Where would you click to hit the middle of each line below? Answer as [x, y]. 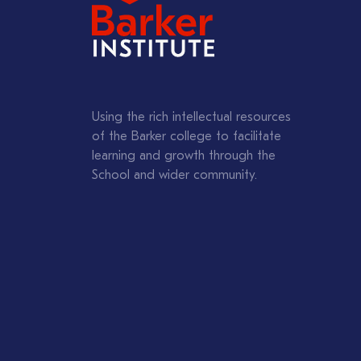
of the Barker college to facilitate [187, 137]
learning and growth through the [184, 156]
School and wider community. [174, 175]
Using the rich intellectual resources [191, 117]
